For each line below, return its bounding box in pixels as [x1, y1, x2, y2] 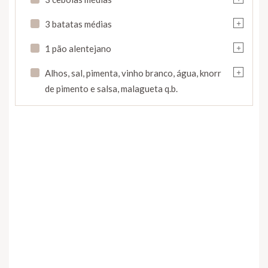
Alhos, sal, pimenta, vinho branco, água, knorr [45, 68, 221, 79]
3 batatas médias [45, 19, 112, 30]
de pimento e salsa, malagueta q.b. [45, 83, 178, 95]
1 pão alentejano [45, 43, 111, 54]
